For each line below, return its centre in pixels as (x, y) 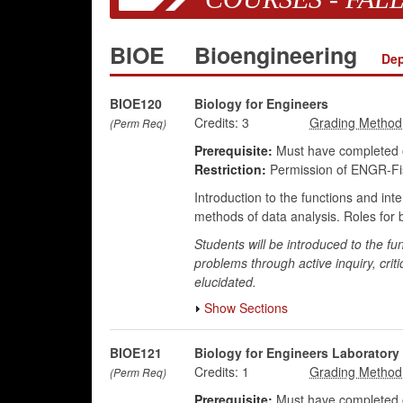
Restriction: (230, 169)
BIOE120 (136, 103)
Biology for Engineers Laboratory (296, 353)
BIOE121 (136, 353)
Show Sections (246, 308)
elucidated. (225, 282)
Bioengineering (278, 55)
